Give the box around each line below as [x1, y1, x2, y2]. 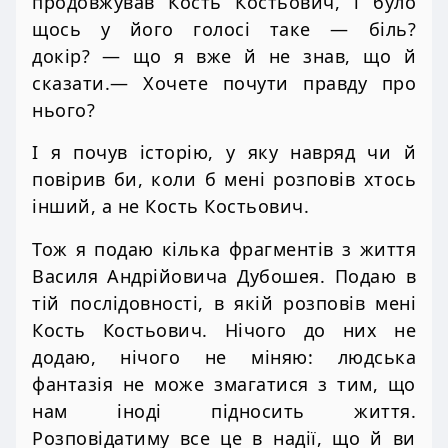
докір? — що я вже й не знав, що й [32, 44, 416, 69]
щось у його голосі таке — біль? [32, 17, 416, 42]
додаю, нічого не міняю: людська [32, 344, 416, 369]
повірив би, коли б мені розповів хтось [32, 167, 416, 192]
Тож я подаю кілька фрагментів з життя [32, 236, 416, 261]
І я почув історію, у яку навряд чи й [32, 140, 416, 165]
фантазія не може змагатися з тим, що [32, 371, 416, 396]
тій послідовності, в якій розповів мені [32, 290, 416, 315]
